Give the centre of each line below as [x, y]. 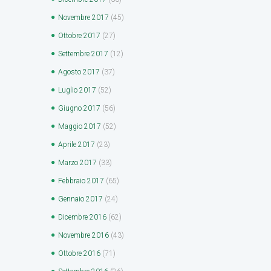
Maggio [71, 126]
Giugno [71, 108]
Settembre [75, 54]
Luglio [69, 90]
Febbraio [73, 181]
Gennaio [72, 199]
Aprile [68, 144]
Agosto [70, 72]
